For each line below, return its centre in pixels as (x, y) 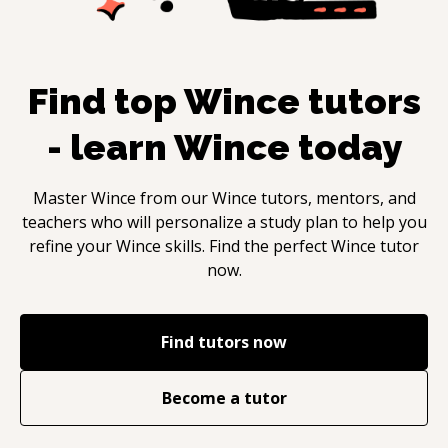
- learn (110, 146)
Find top (105, 100)
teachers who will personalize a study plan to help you (224, 221)
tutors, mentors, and (336, 197)
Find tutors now (224, 341)
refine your (72, 245)
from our (173, 197)
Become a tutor (224, 397)
